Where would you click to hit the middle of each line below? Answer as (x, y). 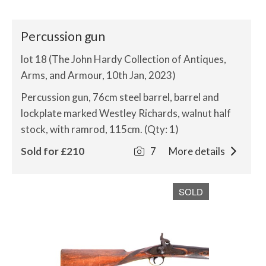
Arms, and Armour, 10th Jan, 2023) (98, 75)
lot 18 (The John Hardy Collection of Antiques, (123, 59)
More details (197, 151)
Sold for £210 (53, 151)
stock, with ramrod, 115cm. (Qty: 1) (100, 129)
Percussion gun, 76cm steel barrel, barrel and (120, 97)
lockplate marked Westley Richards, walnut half (126, 113)
